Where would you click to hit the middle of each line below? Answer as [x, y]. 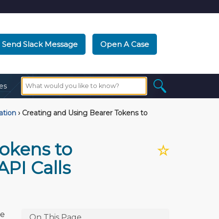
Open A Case [124, 44]
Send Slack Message [40, 44]
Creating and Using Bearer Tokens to [84, 113]
